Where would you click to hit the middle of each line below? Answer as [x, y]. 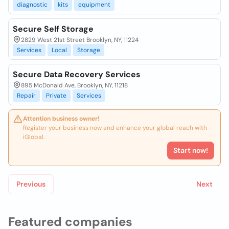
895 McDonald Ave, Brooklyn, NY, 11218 [74, 85]
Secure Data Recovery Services [77, 74]
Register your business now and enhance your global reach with [115, 128]
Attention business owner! [61, 119]
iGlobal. [34, 137]
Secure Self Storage [53, 29]
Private [56, 96]
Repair [26, 96]
